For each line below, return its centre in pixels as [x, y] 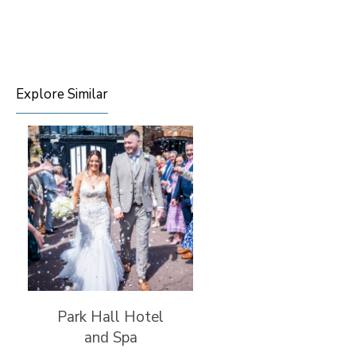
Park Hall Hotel [110, 317]
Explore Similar [62, 95]
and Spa [110, 338]
